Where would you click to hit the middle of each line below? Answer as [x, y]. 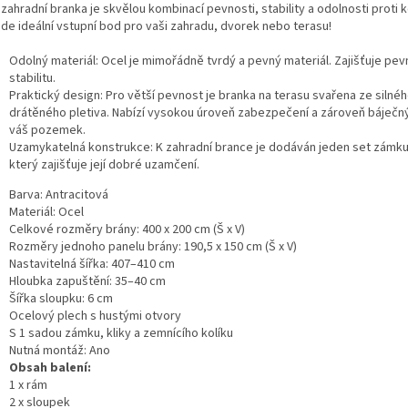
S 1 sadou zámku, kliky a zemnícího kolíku [121, 333]
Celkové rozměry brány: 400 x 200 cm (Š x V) [127, 229]
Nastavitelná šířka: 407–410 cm [92, 264]
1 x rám [28, 385]
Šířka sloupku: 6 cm [61, 298]
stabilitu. [32, 78]
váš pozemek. [47, 130]
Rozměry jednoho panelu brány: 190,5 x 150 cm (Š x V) [153, 246]
